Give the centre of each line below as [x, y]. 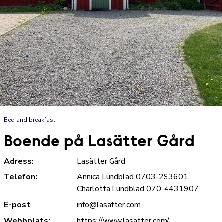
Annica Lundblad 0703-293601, [133, 177]
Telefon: [21, 177]
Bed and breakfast [29, 120]
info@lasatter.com [109, 204]
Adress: [19, 161]
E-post [17, 204]
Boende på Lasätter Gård [99, 142]
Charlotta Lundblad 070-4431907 [138, 189]
